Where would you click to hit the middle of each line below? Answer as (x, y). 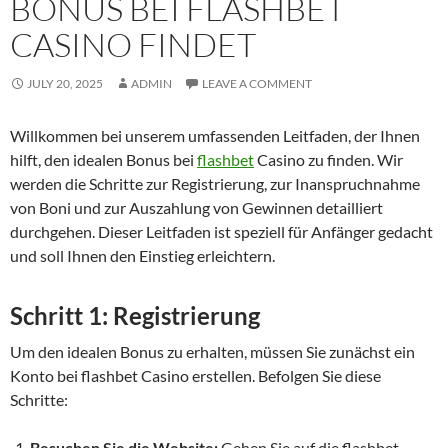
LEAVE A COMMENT (257, 83)
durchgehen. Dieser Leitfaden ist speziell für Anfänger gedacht (221, 231)
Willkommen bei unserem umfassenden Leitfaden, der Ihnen (215, 135)
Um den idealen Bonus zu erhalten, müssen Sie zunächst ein (212, 351)
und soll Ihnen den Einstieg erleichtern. (142, 255)
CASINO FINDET (133, 44)
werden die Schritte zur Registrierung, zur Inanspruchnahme (215, 183)
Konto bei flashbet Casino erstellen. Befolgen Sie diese (195, 375)
